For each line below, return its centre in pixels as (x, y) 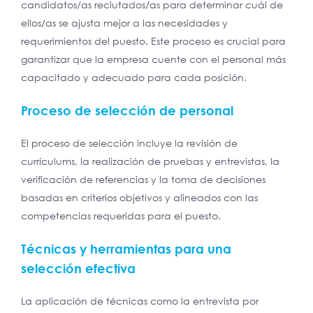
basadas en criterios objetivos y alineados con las (139, 198)
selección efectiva (78, 269)
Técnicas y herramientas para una (126, 249)
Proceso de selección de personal (127, 111)
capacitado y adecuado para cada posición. (134, 78)
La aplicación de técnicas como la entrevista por (140, 301)
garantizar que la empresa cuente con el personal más (153, 59)
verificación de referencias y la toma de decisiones (143, 180)
